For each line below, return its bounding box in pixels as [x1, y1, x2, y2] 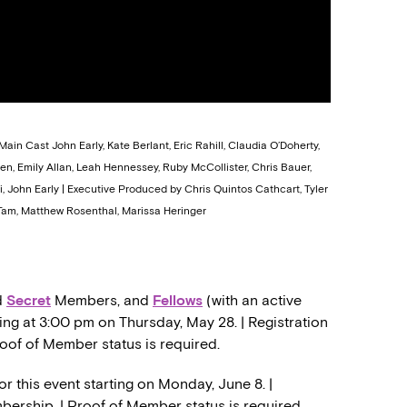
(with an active [203, 292, 302, 310]
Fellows [153, 292, 203, 310]
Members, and [51, 292, 153, 310]
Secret [6, 292, 51, 310]
